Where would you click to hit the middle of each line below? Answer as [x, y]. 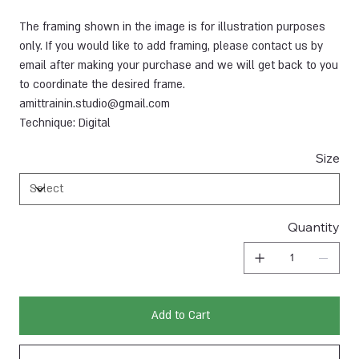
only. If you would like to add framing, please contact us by [171, 46]
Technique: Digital [65, 123]
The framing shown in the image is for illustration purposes [172, 26]
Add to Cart [180, 315]
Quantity [314, 226]
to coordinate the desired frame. [102, 84]
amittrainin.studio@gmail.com [94, 103]
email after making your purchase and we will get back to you [178, 65]
